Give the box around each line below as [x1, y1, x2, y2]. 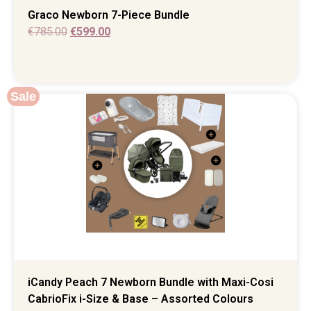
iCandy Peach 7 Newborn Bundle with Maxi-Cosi [28, 276, 274, 289]
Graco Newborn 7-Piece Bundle [28, 8, 190, 22]
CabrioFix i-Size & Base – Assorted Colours [28, 292, 253, 305]
